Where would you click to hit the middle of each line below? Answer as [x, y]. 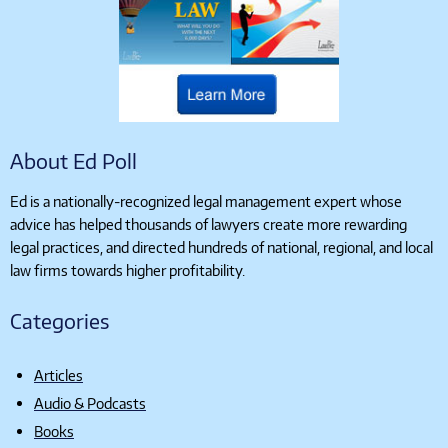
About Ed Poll [73, 161]
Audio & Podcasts [90, 402]
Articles [58, 374]
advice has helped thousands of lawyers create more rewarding [208, 223]
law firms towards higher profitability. [127, 269]
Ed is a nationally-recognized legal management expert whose [206, 200]
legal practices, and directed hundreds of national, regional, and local [221, 246]
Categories [59, 321]
